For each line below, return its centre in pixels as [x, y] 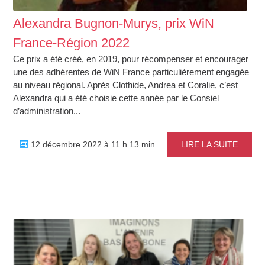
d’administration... [47, 111]
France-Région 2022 [72, 43]
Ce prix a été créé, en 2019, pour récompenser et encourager [131, 59]
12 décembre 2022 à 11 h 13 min [92, 145]
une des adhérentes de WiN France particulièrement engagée [131, 72]
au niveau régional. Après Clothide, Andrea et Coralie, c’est [126, 85]
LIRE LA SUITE [209, 145]
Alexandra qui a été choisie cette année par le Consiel [116, 98]
